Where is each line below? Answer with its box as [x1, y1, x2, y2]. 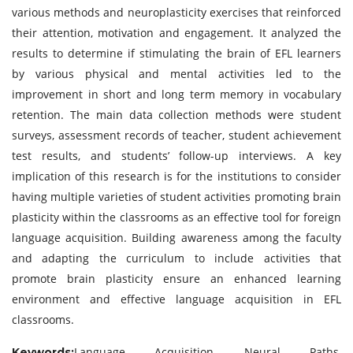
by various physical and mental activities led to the [12, 66, 341, 81]
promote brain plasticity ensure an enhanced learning [12, 271, 341, 286]
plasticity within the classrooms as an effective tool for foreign [12, 210, 341, 225]
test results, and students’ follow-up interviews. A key [12, 148, 341, 163]
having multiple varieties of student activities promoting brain [12, 189, 341, 204]
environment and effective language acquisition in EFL [12, 292, 341, 307]
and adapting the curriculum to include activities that [12, 251, 341, 266]
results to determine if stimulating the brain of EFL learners [12, 46, 341, 61]
